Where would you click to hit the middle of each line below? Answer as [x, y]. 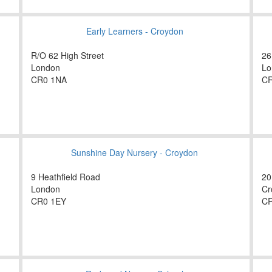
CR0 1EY [49, 201]
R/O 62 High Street [67, 56]
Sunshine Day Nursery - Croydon [134, 153]
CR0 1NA [49, 80]
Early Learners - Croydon [134, 31]
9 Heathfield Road [66, 177]
